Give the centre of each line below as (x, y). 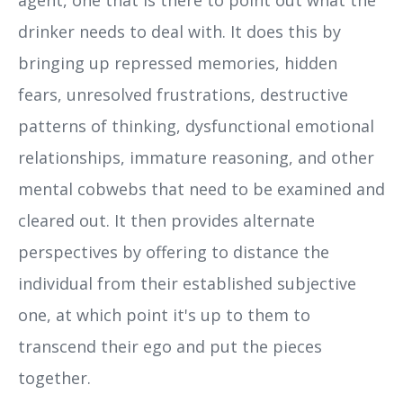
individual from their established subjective (187, 283)
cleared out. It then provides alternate (166, 220)
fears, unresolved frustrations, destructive (183, 94)
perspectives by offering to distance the (174, 251)
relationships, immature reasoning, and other (196, 157)
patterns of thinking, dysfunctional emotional (196, 125)
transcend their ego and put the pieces (170, 346)
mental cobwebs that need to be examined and (201, 188)
